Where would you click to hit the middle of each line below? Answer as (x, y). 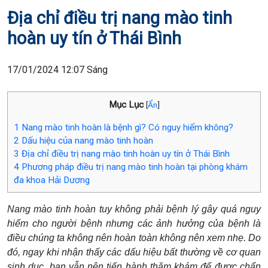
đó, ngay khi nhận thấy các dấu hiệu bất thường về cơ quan (134, 252)
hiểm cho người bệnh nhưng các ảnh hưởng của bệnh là (134, 223)
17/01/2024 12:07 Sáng (57, 70)
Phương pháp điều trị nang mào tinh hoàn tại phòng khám (133, 167)
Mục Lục (126, 105)
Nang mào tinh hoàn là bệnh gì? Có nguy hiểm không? (126, 127)
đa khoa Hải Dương (52, 180)
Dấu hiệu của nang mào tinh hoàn (86, 140)
